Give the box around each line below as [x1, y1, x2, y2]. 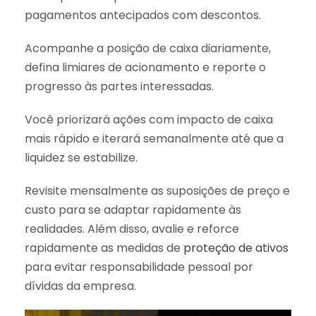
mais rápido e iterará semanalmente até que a [25, 130, 284, 147]
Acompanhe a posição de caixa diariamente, [25, 39, 271, 56]
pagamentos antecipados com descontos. [25, 6, 261, 23]
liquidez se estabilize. [25, 149, 138, 166]
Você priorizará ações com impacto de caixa [25, 111, 273, 128]
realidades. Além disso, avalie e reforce [25, 220, 239, 237]
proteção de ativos [183, 239, 288, 256]
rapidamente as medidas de [25, 239, 183, 256]
